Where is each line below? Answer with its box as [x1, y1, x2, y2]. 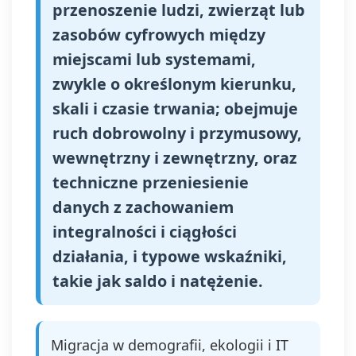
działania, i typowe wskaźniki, [52, 246, 287, 267]
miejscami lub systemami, [52, 48, 256, 70]
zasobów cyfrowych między [52, 24, 265, 45]
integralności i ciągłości [52, 221, 237, 242]
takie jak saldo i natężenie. [52, 270, 263, 292]
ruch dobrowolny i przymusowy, [52, 122, 302, 144]
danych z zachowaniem [52, 196, 234, 218]
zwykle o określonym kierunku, [52, 73, 296, 95]
